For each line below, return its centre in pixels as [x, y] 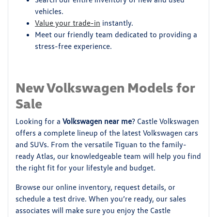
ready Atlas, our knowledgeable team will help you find [108, 156]
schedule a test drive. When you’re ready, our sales [101, 199]
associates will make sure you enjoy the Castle [93, 210]
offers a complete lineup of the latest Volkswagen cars [107, 133]
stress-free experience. [73, 46]
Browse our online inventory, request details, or [95, 187]
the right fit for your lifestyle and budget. [85, 168]
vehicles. [49, 11]
